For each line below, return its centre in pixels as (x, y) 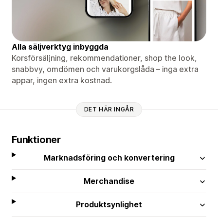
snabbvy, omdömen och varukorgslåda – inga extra (105, 69)
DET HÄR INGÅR (109, 109)
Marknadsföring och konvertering (109, 157)
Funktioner (36, 139)
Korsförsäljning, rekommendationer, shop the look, (104, 58)
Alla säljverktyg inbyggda (60, 46)
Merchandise (109, 181)
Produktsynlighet (109, 204)
